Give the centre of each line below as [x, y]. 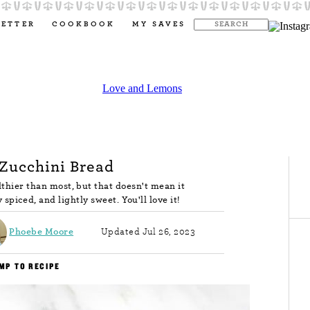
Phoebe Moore [42, 232]
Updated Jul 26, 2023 [148, 232]
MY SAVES [159, 24]
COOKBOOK [83, 24]
